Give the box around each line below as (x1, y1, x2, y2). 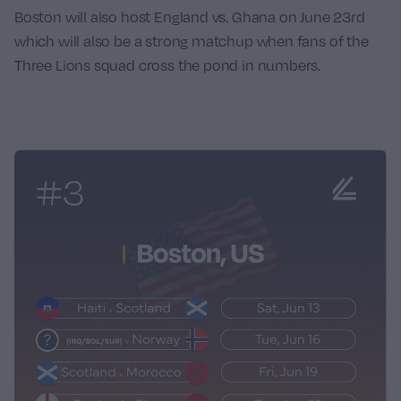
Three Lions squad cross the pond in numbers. (14, 56, 321, 75)
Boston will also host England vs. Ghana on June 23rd (14, 8, 365, 27)
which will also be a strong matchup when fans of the (14, 32, 369, 51)
